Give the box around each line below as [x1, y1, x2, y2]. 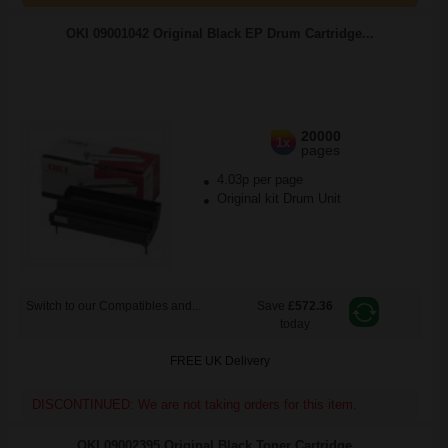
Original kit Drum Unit [212, 191, 341, 206]
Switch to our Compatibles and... [26, 299, 201, 313]
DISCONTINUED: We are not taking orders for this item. [32, 397, 357, 412]
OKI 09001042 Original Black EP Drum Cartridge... [66, 26, 374, 41]
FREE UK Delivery [170, 354, 270, 368]
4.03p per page [216, 172, 303, 187]
